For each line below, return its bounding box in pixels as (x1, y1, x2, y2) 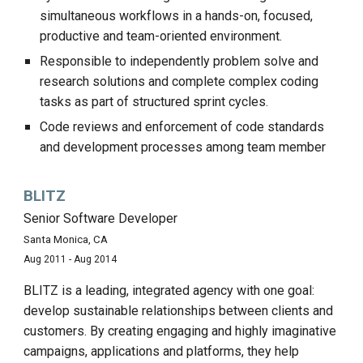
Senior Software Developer (23, 211, 178, 226)
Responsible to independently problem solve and (40, 53, 319, 69)
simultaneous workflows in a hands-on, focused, (40, 8, 314, 23)
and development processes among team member (40, 139, 327, 155)
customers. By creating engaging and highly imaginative (23, 323, 337, 339)
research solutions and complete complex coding (40, 74, 319, 89)
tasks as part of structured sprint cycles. (40, 94, 269, 109)
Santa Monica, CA (23, 233, 109, 246)
